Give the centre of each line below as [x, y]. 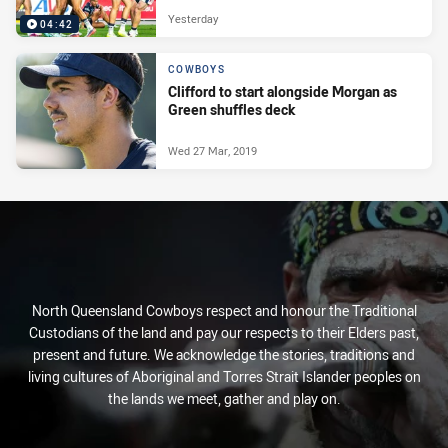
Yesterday [193, 18]
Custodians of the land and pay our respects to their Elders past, [224, 332]
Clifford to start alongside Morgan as [282, 92]
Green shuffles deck [231, 110]
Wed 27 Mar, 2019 [212, 150]
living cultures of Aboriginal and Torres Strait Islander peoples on [224, 376]
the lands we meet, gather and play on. [224, 398]
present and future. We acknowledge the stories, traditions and [224, 354]
